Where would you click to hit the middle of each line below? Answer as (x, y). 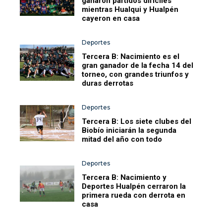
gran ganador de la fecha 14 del (138, 65)
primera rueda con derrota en (134, 195)
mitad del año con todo (122, 139)
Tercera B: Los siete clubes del (137, 121)
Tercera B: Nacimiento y (124, 177)
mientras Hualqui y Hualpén (130, 9)
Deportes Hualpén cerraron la (134, 186)
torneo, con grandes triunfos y (136, 74)
